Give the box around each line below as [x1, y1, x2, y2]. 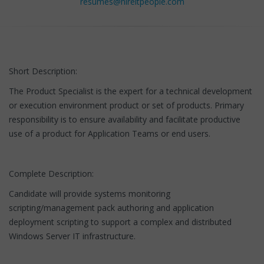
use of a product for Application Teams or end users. [9, 127, 210, 139]
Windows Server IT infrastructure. [9, 230, 136, 242]
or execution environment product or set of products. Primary [9, 99, 244, 111]
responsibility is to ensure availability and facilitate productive [9, 113, 240, 125]
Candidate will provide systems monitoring [9, 187, 170, 199]
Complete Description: [9, 167, 94, 179]
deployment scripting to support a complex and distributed [9, 216, 232, 227]
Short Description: [9, 65, 77, 77]
